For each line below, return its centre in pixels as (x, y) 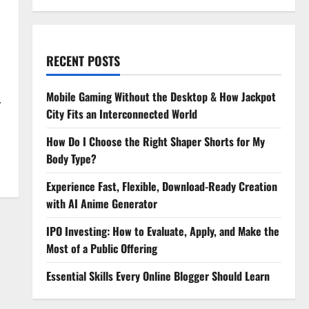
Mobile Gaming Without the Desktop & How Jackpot (161, 97)
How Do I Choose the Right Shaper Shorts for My (155, 142)
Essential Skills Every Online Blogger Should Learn (158, 276)
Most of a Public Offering (101, 249)
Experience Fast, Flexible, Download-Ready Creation (161, 187)
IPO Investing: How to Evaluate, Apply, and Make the (162, 231)
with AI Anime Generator (101, 204)
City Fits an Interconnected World (121, 114)
